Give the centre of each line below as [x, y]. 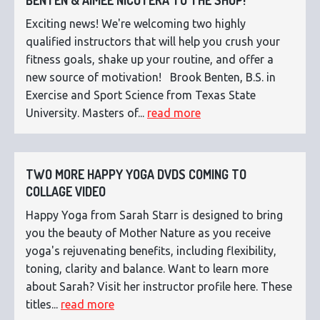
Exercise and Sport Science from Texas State [141, 95]
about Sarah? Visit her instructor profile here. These [159, 287]
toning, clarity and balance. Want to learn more [147, 269]
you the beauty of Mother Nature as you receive [148, 233]
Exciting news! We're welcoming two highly [136, 24]
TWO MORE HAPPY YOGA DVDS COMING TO [136, 175]
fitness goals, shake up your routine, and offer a [150, 60]
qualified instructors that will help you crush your [153, 42]
